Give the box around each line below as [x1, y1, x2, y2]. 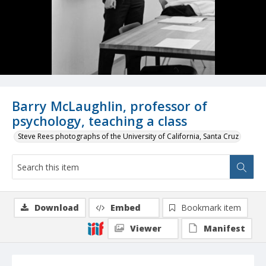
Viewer [130, 223, 161, 235]
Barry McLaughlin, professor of [12, 97, 207, 115]
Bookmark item [181, 202, 241, 214]
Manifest [204, 223, 245, 235]
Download [34, 202, 79, 214]
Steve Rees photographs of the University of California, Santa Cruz [18, 131, 239, 142]
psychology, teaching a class [12, 112, 187, 130]
